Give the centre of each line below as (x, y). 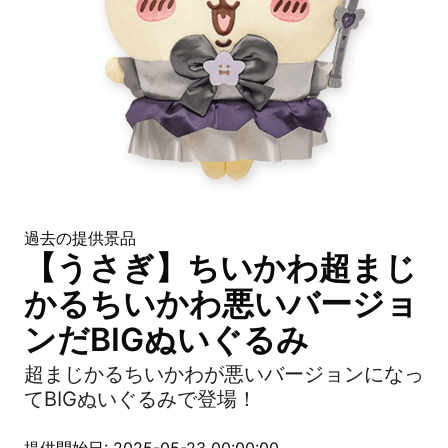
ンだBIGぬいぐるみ (166, 339)
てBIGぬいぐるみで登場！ (140, 399)
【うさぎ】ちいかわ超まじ (220, 267)
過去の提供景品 (80, 238)
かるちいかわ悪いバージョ (221, 303)
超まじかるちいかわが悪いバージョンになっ (224, 374)
